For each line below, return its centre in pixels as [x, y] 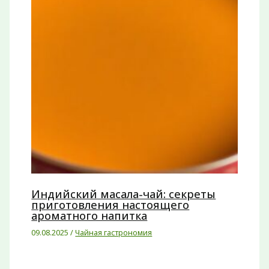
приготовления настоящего [110, 205]
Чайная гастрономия [114, 233]
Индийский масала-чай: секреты [124, 194]
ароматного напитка [89, 216]
